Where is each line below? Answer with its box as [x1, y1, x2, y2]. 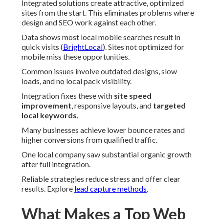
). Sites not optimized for [103, 42, 184, 52]
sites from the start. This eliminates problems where [22, 8, 194, 18]
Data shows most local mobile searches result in [22, 32, 180, 42]
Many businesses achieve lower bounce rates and [22, 125, 185, 135]
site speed [114, 91, 152, 101]
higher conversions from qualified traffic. [22, 135, 157, 145]
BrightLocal [63, 42, 103, 52]
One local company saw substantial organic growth [22, 150, 192, 159]
